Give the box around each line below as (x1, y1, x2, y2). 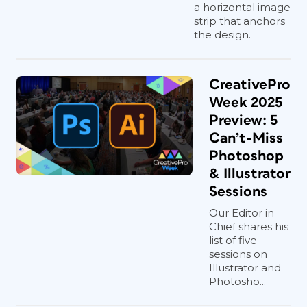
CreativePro (209, 77, 291, 92)
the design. (194, 28, 251, 41)
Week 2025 (209, 95, 282, 110)
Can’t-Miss (209, 131, 283, 145)
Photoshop (209, 149, 284, 163)
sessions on (209, 247, 267, 260)
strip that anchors (194, 14, 285, 27)
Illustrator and (209, 261, 281, 274)
